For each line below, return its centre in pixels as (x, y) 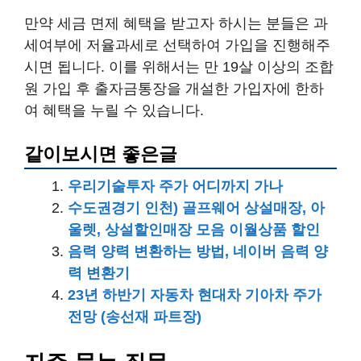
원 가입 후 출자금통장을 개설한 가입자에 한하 (174, 89)
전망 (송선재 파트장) (135, 317)
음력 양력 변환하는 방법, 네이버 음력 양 (198, 251)
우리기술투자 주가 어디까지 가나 (175, 186)
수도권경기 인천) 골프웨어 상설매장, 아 (196, 208)
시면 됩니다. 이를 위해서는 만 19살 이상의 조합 (179, 67)
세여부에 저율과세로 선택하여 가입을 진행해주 (177, 45)
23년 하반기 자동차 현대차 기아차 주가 (195, 295)
